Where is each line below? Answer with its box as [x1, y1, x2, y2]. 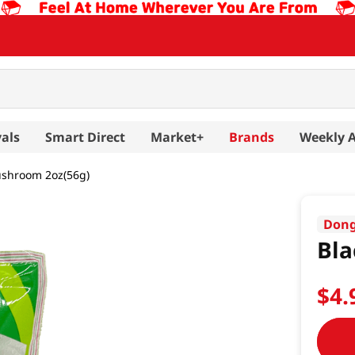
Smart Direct [45, 128, 125, 146]
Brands [229, 128, 274, 146]
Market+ [151, 128, 204, 146]
